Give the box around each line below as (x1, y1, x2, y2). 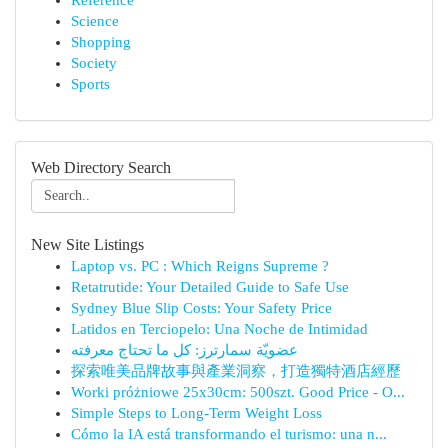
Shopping (71, 34, 131, 50)
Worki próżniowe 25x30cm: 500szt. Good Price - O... (71, 384, 405, 400)
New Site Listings (31, 236, 144, 253)
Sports (71, 76, 110, 92)
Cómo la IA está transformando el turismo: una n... (71, 426, 387, 442)
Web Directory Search (31, 159, 171, 176)
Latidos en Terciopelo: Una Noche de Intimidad (71, 321, 368, 337)
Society (71, 55, 117, 71)
